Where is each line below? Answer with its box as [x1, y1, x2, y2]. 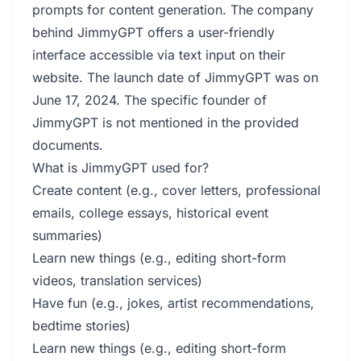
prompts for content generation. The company [32, 2, 313, 18]
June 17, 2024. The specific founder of [32, 92, 267, 108]
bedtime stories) [32, 317, 131, 334]
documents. [32, 137, 103, 153]
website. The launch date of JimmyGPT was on [32, 69, 318, 85]
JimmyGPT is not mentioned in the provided [32, 114, 299, 131]
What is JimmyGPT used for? [32, 160, 209, 176]
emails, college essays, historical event [32, 205, 268, 221]
